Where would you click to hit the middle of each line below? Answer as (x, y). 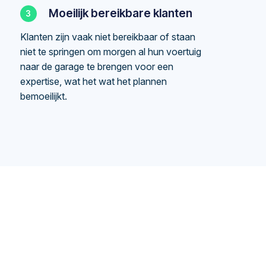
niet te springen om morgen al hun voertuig (111, 52)
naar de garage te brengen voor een (97, 66)
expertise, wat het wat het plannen (94, 81)
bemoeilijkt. (44, 96)
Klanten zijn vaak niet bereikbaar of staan (108, 37)
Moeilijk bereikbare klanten (121, 13)
